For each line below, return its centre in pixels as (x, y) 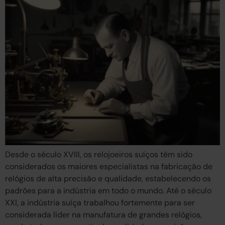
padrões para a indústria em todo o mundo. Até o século (108, 190)
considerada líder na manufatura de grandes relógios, (103, 214)
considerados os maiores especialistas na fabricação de (109, 166)
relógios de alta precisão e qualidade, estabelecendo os (108, 178)
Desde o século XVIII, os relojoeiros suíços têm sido (99, 154)
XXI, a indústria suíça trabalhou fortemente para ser (100, 202)
